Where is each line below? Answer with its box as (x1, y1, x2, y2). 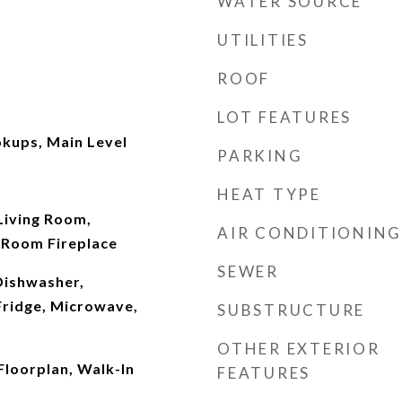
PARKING (217, 146, 303, 165)
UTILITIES (217, 31, 309, 49)
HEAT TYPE (217, 185, 321, 204)
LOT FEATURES (217, 108, 352, 127)
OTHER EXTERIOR (217, 339, 380, 358)
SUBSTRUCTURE (217, 301, 365, 319)
